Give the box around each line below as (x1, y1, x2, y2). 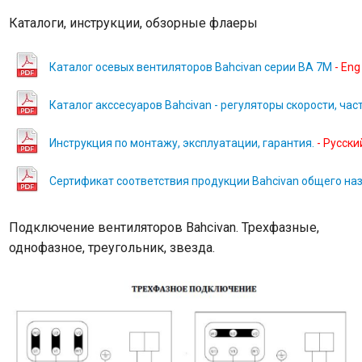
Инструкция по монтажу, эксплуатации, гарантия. (48, 137, 314, 150)
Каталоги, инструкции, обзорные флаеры (8, 15, 258, 32)
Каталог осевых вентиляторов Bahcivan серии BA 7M (48, 61, 332, 74)
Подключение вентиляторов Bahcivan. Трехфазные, (8, 220, 319, 236)
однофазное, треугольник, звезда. (8, 240, 215, 256)
